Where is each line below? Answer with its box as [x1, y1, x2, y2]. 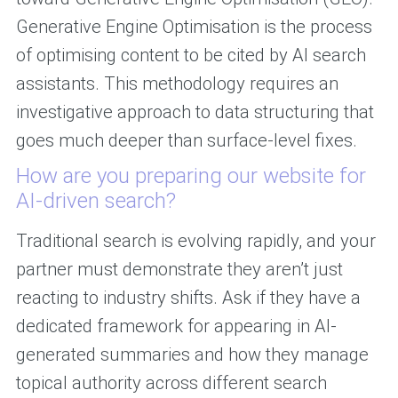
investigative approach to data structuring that [15, 101, 374, 123]
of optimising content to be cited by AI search [15, 44, 366, 67]
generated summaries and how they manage [15, 344, 369, 366]
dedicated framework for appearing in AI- [15, 315, 337, 338]
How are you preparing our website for [15, 163, 366, 189]
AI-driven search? [15, 188, 176, 214]
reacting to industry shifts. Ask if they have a [15, 287, 361, 309]
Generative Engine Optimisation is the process [15, 16, 372, 38]
